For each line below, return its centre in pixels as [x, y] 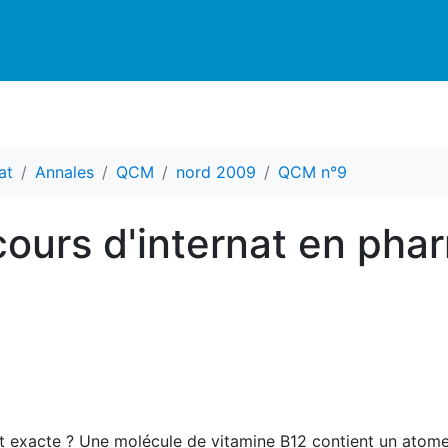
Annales [64, 172]
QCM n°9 [312, 172]
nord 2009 [216, 172]
